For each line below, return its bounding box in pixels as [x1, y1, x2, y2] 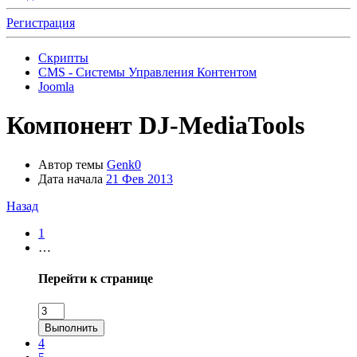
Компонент [6, 111, 132, 140]
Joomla [38, 80, 74, 93]
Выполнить [45, 322, 98, 335]
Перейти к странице [38, 272, 153, 286]
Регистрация [6, 16, 75, 29]
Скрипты [38, 51, 88, 65]
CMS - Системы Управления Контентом [38, 65, 257, 79]
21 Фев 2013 [106, 171, 173, 186]
